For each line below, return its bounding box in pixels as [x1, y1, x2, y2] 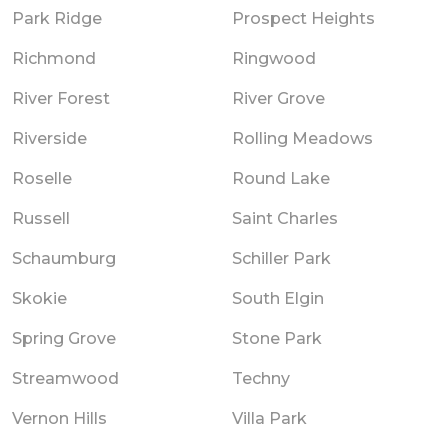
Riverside [12, 128, 87, 148]
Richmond [12, 48, 96, 68]
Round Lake [232, 168, 330, 188]
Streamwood [12, 368, 119, 388]
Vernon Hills [12, 408, 107, 428]
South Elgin [232, 288, 324, 308]
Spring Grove [12, 328, 116, 348]
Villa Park [232, 408, 307, 428]
